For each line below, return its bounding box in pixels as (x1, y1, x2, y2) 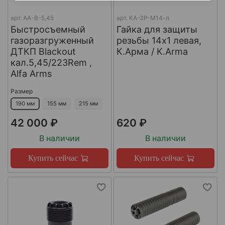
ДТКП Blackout (10, 46, 76, 57)
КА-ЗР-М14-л (129, 14, 169, 22)
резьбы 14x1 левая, (116, 35, 201, 46)
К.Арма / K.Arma (116, 46, 188, 57)
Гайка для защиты (116, 24, 197, 35)
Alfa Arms (10, 68, 52, 79)
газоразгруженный (10, 35, 94, 46)
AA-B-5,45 (23, 14, 54, 22)
